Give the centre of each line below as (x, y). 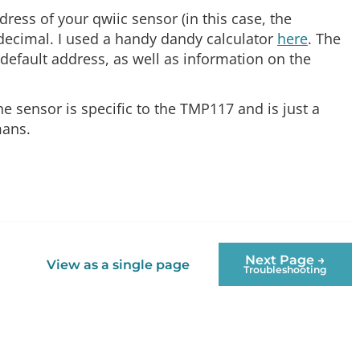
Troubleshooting (285, 270)
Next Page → (285, 260)
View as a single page (118, 264)
